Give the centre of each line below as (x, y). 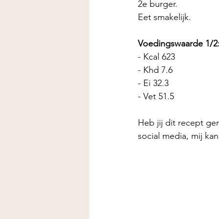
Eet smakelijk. (166, 17)
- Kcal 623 (156, 57)
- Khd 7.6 (156, 70)
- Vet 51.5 (157, 96)
